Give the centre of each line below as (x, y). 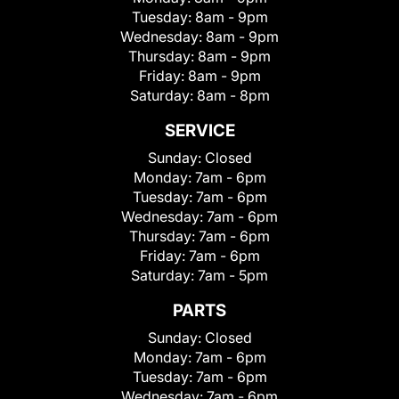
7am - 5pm (233, 276)
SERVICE (199, 131)
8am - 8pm (233, 96)
